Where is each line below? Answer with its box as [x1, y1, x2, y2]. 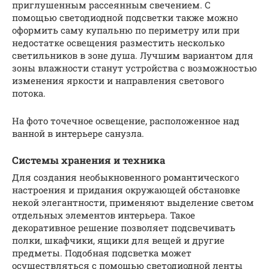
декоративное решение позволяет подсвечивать [12, 221, 235, 234]
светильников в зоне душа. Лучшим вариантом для [12, 49, 253, 62]
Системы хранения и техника [12, 154, 165, 167]
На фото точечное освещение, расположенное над [12, 115, 240, 127]
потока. [12, 87, 46, 100]
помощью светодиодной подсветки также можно [12, 11, 238, 24]
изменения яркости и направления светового [12, 74, 224, 87]
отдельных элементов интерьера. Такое [12, 208, 195, 221]
